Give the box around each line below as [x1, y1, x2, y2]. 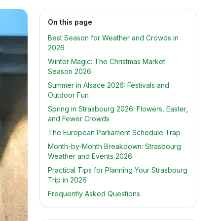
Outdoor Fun [48, 91, 89, 99]
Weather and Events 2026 [48, 152, 132, 160]
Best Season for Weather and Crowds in [48, 34, 179, 42]
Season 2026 [48, 67, 91, 75]
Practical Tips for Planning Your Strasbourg [48, 166, 187, 174]
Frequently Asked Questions [48, 189, 140, 198]
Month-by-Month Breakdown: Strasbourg [48, 142, 181, 150]
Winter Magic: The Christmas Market [48, 57, 165, 66]
